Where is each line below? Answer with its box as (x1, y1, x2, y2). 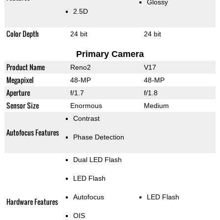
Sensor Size (6, 100, 39, 111)
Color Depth (6, 28, 39, 39)
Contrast (73, 114, 100, 123)
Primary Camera (76, 49, 144, 59)
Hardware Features (6, 196, 58, 207)
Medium (143, 102, 169, 110)
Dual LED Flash (73, 156, 122, 164)
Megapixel (6, 75, 33, 85)
